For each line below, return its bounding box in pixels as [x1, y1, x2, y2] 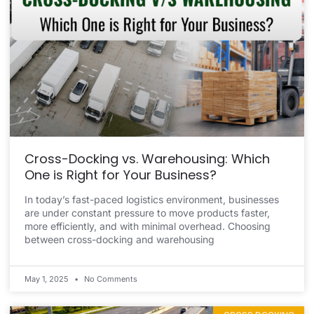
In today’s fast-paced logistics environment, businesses [25, 193, 279, 205]
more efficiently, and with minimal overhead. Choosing [25, 219, 271, 232]
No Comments [82, 273, 137, 284]
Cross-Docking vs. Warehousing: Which [25, 149, 270, 168]
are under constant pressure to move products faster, [25, 206, 270, 219]
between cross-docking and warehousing [25, 233, 214, 245]
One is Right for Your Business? [25, 165, 217, 184]
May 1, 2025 [25, 273, 71, 284]
